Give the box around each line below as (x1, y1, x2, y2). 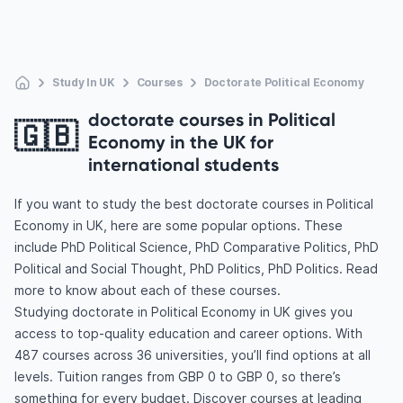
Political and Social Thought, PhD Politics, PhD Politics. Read (14, 261, 378, 276)
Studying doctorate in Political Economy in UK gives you (14, 304, 353, 319)
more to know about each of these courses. (14, 282, 281, 298)
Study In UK (52, 76, 115, 89)
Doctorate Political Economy (203, 76, 364, 89)
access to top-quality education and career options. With (14, 326, 363, 341)
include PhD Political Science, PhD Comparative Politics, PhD (14, 239, 379, 255)
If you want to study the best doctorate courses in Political (14, 196, 373, 211)
